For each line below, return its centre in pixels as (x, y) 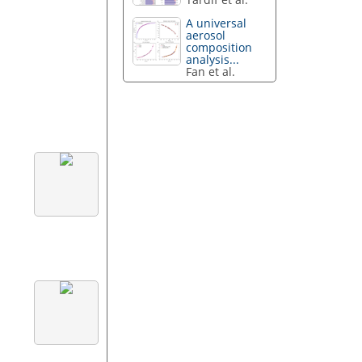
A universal (217, 23)
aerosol (206, 36)
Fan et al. (211, 72)
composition (219, 48)
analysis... (213, 60)
